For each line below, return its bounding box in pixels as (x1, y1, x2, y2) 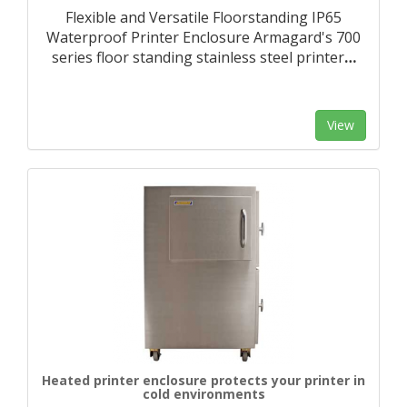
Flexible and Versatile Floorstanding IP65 (65, 7, 342, 27)
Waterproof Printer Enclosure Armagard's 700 (46, 27, 361, 47)
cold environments (142, 385, 265, 402)
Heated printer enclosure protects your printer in (42, 372, 365, 389)
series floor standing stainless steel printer (51, 47, 344, 67)
